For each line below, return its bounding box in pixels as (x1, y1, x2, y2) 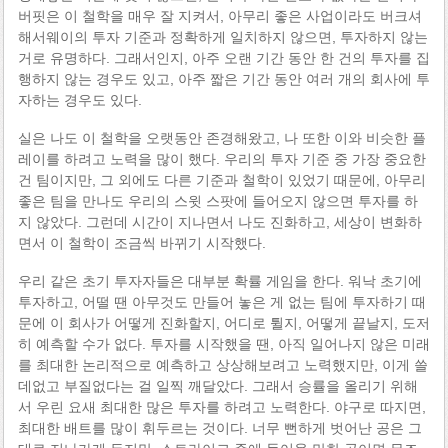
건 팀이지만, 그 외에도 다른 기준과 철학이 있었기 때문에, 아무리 (17, 171, 426, 188)
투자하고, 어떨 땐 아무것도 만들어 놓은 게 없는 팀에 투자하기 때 (17, 293, 426, 310)
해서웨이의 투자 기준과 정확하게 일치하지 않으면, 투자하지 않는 (17, 29, 428, 45)
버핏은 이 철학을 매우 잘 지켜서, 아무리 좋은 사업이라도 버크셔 (17, 8, 422, 24)
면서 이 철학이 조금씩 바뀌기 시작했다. (17, 234, 266, 251)
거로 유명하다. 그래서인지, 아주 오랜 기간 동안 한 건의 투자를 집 (17, 50, 430, 66)
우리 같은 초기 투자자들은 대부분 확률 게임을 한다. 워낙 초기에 (17, 272, 422, 289)
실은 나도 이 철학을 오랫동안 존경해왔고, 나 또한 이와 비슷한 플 (17, 129, 426, 146)
